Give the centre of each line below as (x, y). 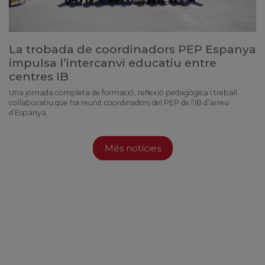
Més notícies (132, 148)
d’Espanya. (28, 112)
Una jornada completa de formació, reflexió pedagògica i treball (123, 92)
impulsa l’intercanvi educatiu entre (113, 62)
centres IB (39, 76)
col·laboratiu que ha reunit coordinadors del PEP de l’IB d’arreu (119, 102)
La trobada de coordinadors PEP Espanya (132, 49)
